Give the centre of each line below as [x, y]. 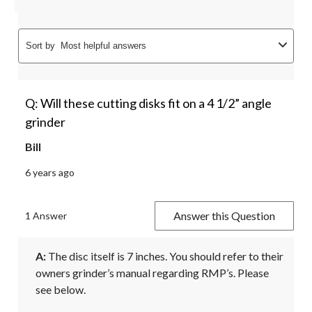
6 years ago [50, 173]
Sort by [40, 46]
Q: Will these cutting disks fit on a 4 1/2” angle [148, 103]
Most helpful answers [103, 46]
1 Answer [46, 216]
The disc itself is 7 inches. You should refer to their [165, 256]
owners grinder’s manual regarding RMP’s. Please [152, 273]
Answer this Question [224, 216]
